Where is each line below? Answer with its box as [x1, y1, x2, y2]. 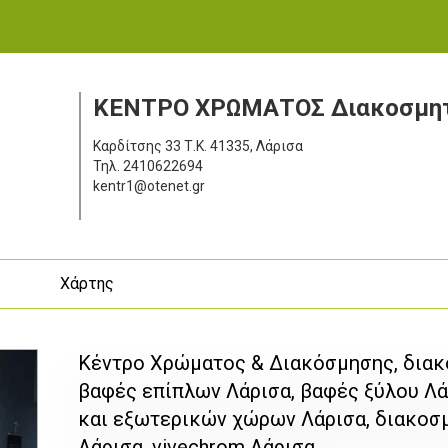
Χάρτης [60, 273, 115, 293]
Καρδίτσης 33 [92, 137, 181, 154]
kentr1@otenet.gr [92, 177, 205, 194]
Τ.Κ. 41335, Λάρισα [183, 137, 303, 154]
